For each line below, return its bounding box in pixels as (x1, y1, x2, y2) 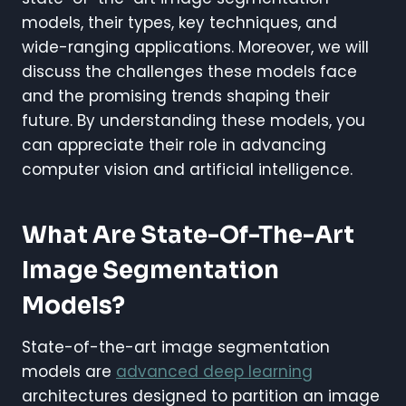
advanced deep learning (116, 361, 313, 383)
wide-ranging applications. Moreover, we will (22, 36, 369, 59)
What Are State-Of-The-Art (22, 220, 354, 251)
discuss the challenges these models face (22, 61, 357, 83)
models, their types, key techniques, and (22, 12, 337, 34)
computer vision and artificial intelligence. (22, 159, 353, 181)
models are (22, 361, 116, 383)
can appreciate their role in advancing (22, 134, 326, 157)
